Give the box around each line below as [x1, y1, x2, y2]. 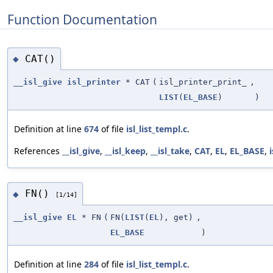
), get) [159, 212, 193, 222]
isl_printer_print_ [159, 77, 247, 87]
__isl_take [151, 145, 190, 157]
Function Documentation [7, 10, 157, 28]
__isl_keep [105, 145, 146, 157]
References [14, 145, 62, 157]
